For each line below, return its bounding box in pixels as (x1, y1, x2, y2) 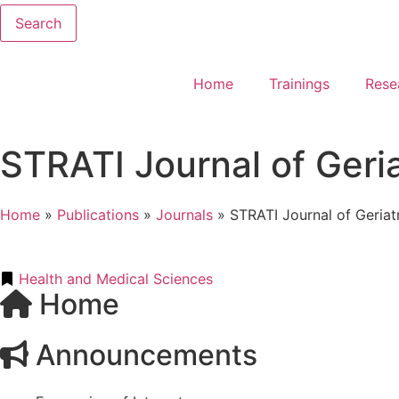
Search (15, 13, 61, 32)
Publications (57, 205, 139, 224)
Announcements (28, 337, 257, 372)
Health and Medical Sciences (19, 269, 213, 288)
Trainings (269, 74, 330, 93)
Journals (156, 205, 213, 224)
